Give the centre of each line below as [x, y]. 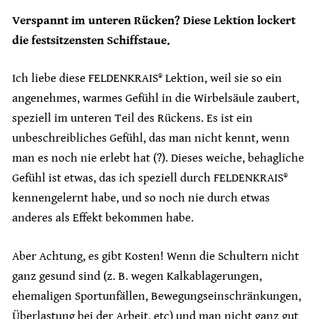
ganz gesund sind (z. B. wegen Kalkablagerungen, [137, 276]
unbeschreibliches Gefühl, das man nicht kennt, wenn [151, 138]
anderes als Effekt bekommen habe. [103, 218]
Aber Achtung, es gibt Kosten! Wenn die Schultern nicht [156, 256]
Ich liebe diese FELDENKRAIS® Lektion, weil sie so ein [147, 79]
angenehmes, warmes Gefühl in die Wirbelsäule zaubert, [156, 99]
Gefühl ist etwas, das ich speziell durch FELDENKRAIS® [150, 178]
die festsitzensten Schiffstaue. [91, 40]
